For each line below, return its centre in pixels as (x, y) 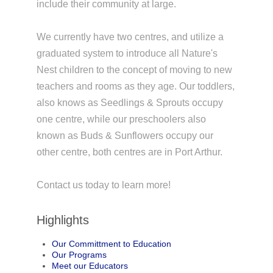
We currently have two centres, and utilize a (130, 37)
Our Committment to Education (111, 244)
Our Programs (79, 255)
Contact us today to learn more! (103, 185)
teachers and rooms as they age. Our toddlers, (135, 87)
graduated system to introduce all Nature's (127, 54)
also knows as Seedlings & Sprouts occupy (129, 103)
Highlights (62, 220)
